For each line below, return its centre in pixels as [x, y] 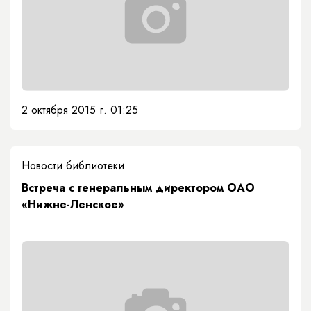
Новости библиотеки [73, 165]
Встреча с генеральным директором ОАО [138, 187]
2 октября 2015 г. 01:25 [80, 110]
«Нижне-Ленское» [73, 204]
